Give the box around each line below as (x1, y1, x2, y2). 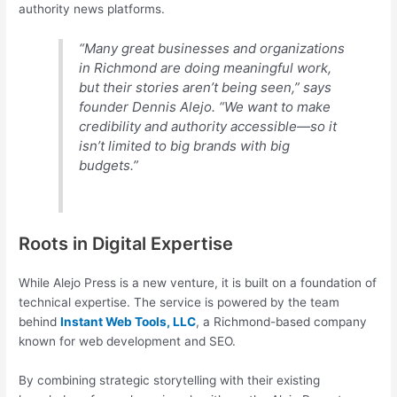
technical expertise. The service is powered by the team (19, 295, 340, 310)
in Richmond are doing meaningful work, (79, 58, 332, 76)
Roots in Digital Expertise (19, 233, 234, 255)
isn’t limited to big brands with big (79, 136, 291, 154)
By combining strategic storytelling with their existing (19, 373, 321, 388)
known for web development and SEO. (19, 334, 237, 349)
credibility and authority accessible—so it (79, 117, 338, 135)
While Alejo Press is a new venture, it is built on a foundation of (19, 276, 378, 291)
